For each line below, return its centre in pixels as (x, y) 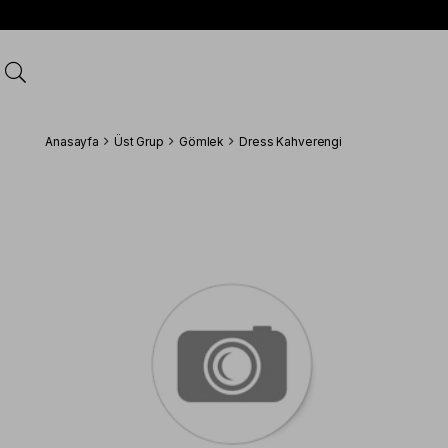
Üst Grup (138, 141)
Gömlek (201, 141)
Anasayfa (72, 141)
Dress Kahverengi (291, 141)
